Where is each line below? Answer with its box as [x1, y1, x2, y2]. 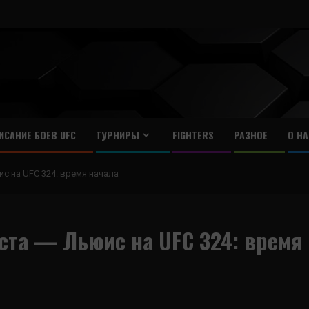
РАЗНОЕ [233, 128, 268, 142]
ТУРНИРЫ [95, 128, 139, 142]
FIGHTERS [172, 128, 214, 142]
